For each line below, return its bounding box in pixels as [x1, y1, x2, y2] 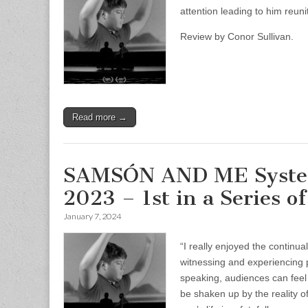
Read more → [72, 112, 127, 122]
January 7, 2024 [63, 211, 121, 221]
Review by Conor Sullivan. [180, 31, 294, 42]
